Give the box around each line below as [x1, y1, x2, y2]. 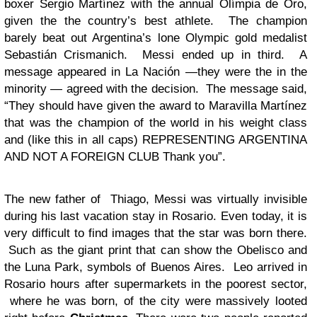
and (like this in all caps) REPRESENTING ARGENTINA [4, 133, 307, 146]
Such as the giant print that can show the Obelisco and [4, 243, 307, 257]
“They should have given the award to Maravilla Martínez [4, 99, 307, 113]
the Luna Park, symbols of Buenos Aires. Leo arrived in [4, 260, 307, 274]
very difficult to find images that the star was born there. [4, 226, 307, 240]
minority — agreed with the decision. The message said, [4, 82, 307, 96]
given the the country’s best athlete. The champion [4, 14, 307, 28]
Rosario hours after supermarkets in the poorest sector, [4, 277, 307, 291]
